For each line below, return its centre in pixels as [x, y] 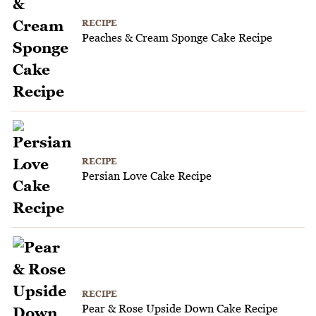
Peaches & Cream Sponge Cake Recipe [177, 37]
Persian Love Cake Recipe [147, 175]
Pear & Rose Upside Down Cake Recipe [180, 308]
